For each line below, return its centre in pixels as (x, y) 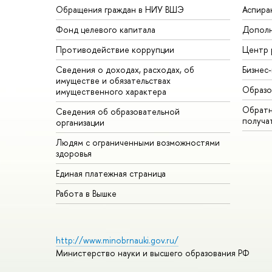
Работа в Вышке (86, 194)
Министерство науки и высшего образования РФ (153, 253)
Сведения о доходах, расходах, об (125, 70)
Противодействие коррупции (115, 50)
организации (80, 123)
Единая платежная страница (111, 174)
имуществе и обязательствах (113, 81)
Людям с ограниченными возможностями (138, 143)
